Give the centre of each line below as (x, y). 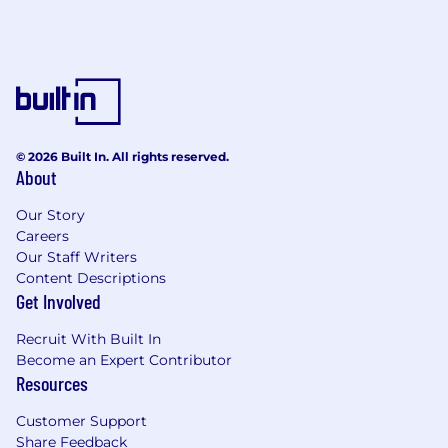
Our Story (50, 215)
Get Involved (58, 301)
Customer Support (81, 421)
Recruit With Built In (88, 339)
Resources (52, 383)
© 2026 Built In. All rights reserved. (122, 156)
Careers (42, 236)
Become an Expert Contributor (124, 360)
